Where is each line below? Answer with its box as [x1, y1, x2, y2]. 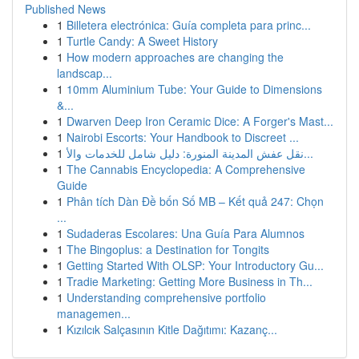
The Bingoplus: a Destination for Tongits [67, 241, 269, 257]
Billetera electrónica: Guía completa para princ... [67, 17, 311, 33]
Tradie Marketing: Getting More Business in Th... [67, 273, 313, 289]
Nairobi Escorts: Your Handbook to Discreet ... [67, 129, 299, 145]
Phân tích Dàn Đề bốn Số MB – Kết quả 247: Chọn [67, 193, 324, 209]
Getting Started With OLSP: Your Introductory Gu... [67, 257, 324, 273]
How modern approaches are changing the [67, 49, 284, 65]
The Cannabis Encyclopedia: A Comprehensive [67, 161, 305, 177]
